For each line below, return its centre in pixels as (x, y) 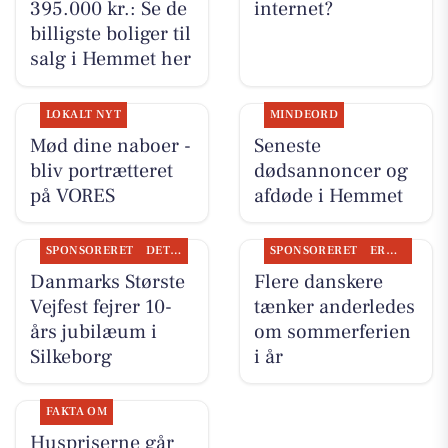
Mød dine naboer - (110, 145)
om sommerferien (332, 331)
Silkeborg (70, 356)
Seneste (287, 145)
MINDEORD (304, 114)
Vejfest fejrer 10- (100, 306)
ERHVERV (391, 250)
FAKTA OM (76, 411)
